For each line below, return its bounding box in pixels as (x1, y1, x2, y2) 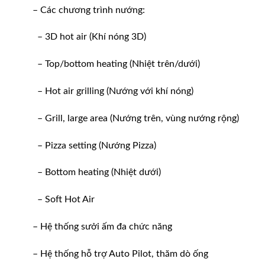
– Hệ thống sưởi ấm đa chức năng (33, 222, 172, 232)
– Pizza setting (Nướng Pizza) (33, 140, 156, 150)
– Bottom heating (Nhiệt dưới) (33, 167, 161, 177)
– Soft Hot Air (33, 195, 95, 205)
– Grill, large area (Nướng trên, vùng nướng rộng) (33, 113, 239, 123)
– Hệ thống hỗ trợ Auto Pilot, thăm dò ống (33, 248, 208, 258)
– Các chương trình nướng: (33, 5, 145, 15)
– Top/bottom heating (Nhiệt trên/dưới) (33, 59, 200, 69)
